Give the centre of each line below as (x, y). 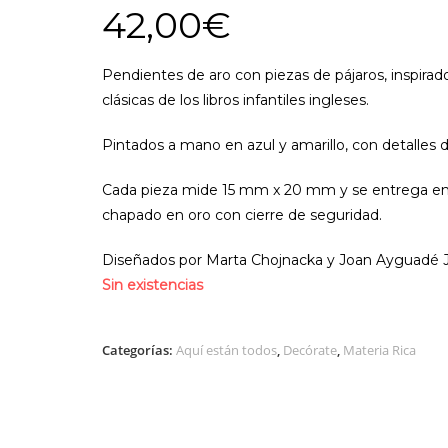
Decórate (310, 350)
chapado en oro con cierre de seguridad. (242, 215)
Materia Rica (379, 350)
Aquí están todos (226, 350)
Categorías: (139, 350)
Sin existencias (152, 285)
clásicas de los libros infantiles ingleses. (235, 100)
